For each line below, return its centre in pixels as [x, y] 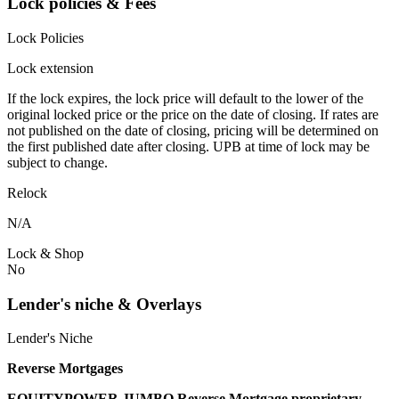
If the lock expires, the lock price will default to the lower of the [185, 98]
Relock [27, 192]
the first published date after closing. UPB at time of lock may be [188, 146]
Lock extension [50, 68]
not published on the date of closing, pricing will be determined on [193, 130]
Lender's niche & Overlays [104, 304]
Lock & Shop [45, 253]
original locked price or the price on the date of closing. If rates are [193, 114]
